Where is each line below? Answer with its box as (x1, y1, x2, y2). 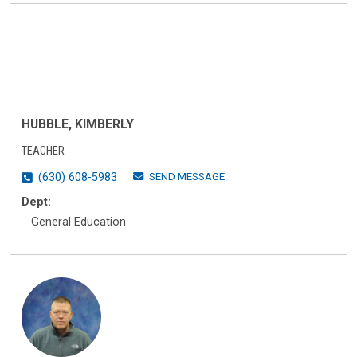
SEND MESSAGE (149, 170, 225, 182)
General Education (31, 214, 126, 229)
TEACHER (22, 143, 65, 158)
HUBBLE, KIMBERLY (22, 116, 134, 131)
